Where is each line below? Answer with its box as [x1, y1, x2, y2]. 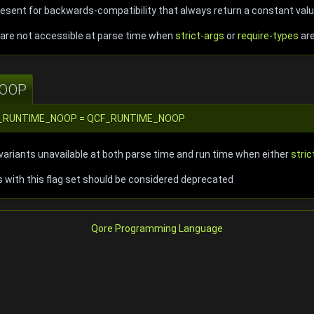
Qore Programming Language [91, 222, 223, 234]
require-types [238, 29, 299, 41]
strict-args [175, 29, 224, 41]
